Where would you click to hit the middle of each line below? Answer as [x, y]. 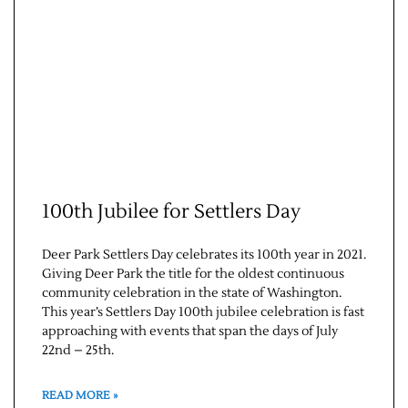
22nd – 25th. [78, 351]
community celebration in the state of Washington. [192, 294]
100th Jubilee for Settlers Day [171, 212]
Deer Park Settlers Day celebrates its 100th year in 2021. [204, 255]
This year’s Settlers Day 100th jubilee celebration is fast [203, 313]
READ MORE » [80, 396]
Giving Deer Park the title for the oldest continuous [193, 275]
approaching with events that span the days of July [190, 332]
